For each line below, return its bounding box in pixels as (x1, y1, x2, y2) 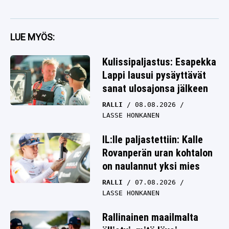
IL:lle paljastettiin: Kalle (102, 133, 203, 146)
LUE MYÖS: (10, 32, 55, 43)
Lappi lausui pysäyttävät (102, 69, 206, 82)
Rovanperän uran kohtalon (102, 147, 213, 159)
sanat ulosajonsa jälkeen (102, 82, 208, 95)
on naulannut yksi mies (102, 160, 200, 173)
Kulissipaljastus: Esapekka (102, 56, 216, 68)
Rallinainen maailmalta (102, 211, 198, 224)
